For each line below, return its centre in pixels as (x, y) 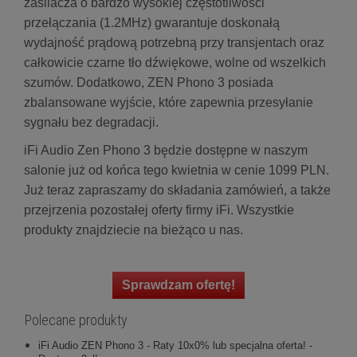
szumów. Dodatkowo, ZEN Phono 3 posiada (149, 83)
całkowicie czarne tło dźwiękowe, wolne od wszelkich (175, 63)
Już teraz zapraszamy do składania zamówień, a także (177, 190)
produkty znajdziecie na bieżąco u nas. (135, 230)
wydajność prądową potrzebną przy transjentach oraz (174, 43)
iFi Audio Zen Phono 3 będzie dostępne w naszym (166, 151)
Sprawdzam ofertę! (178, 285)
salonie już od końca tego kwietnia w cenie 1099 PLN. (177, 171)
